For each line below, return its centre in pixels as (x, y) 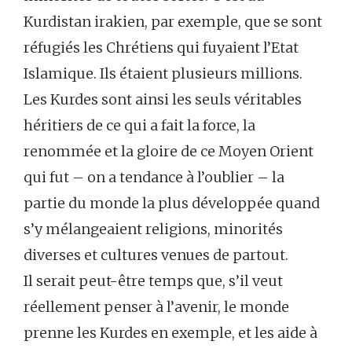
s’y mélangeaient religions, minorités (153, 229)
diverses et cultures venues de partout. (156, 255)
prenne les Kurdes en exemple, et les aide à (170, 333)
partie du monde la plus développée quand (172, 203)
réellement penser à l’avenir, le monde (156, 307)
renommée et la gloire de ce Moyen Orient (169, 152)
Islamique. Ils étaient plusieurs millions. (163, 74)
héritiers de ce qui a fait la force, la (139, 126)
